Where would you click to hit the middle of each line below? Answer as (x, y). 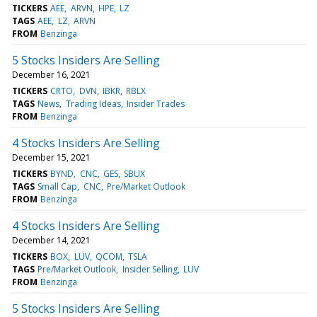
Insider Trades (155, 103)
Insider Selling (150, 269)
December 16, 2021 (51, 74)
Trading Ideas (93, 103)
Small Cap (58, 186)
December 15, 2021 (51, 157)
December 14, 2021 (51, 240)
